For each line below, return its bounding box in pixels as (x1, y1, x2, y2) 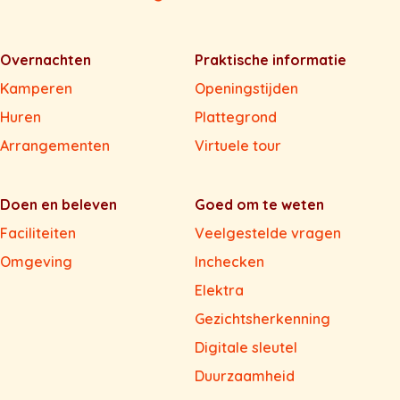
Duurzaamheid (195, 367, 295, 386)
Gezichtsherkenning (195, 310, 330, 329)
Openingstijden (195, 79, 298, 98)
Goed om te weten (195, 196, 324, 214)
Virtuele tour (195, 137, 281, 155)
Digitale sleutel (195, 338, 297, 357)
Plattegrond (195, 108, 277, 127)
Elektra (195, 281, 244, 300)
